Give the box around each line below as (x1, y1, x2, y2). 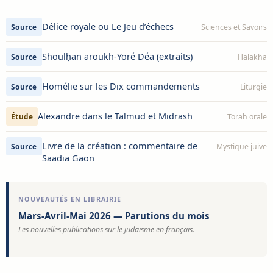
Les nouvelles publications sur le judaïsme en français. (18, 224, 195, 235)
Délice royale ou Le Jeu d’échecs (41, 21, 174, 33)
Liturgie (240, 82, 267, 93)
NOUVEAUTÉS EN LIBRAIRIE (18, 195, 121, 204)
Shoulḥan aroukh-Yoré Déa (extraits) (41, 51, 193, 63)
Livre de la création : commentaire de (41, 140, 197, 152)
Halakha (238, 52, 267, 63)
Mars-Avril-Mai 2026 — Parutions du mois (18, 210, 210, 222)
